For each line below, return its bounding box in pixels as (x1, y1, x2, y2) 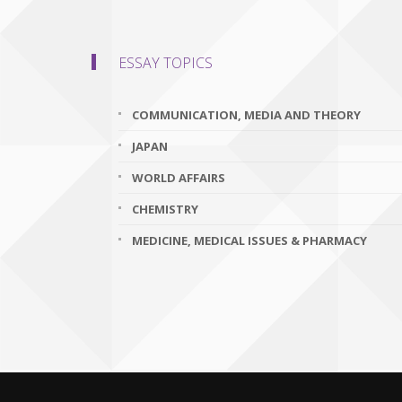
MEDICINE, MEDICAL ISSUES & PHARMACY (132, 232, 367, 249)
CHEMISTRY (132, 201, 198, 217)
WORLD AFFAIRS (132, 170, 225, 186)
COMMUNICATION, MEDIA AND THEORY (132, 107, 361, 123)
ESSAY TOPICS (118, 53, 213, 73)
